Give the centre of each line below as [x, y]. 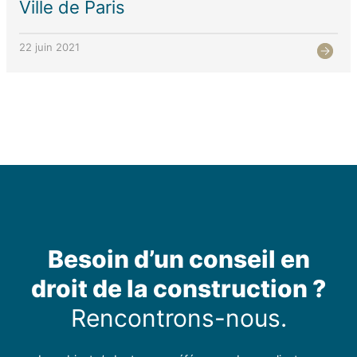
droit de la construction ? [178, 288]
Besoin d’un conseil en [178, 259]
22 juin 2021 [49, 47]
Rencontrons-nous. [178, 318]
